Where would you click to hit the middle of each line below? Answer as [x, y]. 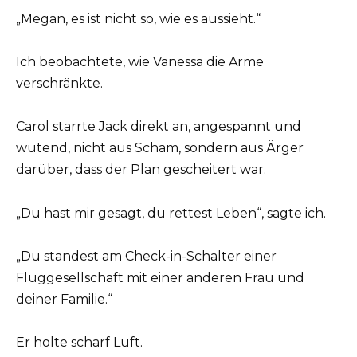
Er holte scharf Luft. [79, 342]
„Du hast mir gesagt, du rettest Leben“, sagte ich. [171, 213]
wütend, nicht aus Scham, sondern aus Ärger [160, 148]
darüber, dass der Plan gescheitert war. [141, 170]
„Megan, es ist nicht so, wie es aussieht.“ [138, 19]
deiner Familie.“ [64, 299]
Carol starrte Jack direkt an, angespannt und [159, 127]
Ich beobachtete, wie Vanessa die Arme [140, 62]
